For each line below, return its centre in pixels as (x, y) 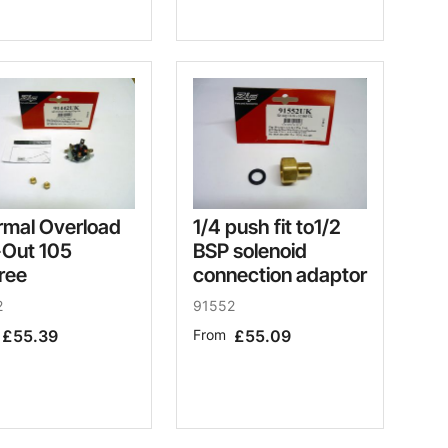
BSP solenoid (250, 251)
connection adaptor (280, 275)
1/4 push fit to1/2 (267, 227)
